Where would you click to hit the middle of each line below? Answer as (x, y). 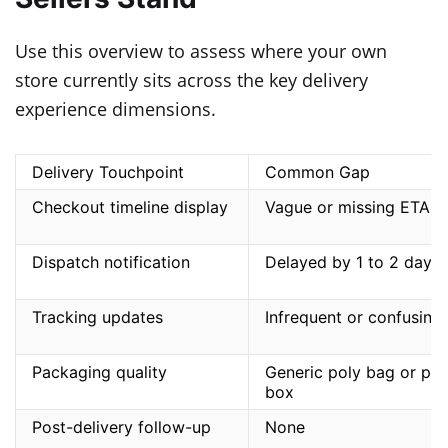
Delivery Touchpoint (108, 171)
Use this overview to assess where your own (201, 50)
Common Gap (317, 171)
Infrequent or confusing (353, 316)
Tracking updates (97, 316)
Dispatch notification (111, 261)
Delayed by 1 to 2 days (352, 261)
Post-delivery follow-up (121, 426)
